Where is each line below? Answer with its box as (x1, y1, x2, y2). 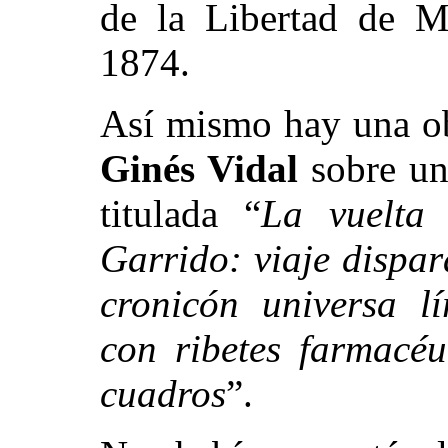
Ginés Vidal (100, 147, 311, 190)
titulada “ (100, 192, 261, 235)
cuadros (100, 372, 226, 415)
